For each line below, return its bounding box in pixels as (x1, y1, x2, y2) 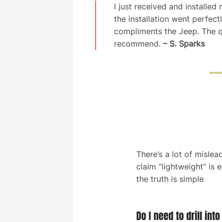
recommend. (114, 39, 161, 49)
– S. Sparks (161, 39, 205, 49)
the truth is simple (136, 174, 204, 184)
